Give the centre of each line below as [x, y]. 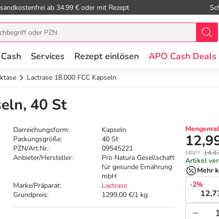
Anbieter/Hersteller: [43, 158]
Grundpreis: [31, 195]
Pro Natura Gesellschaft [138, 158]
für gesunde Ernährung [137, 167]
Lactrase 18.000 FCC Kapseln [72, 77]
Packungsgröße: [38, 139]
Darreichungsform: [42, 130]
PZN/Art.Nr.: [32, 149]
